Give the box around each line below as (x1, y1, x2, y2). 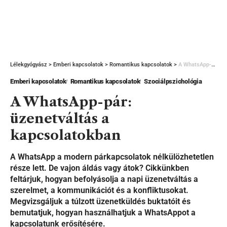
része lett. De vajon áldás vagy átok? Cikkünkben (10, 163, 189, 173)
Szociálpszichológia (144, 78, 202, 85)
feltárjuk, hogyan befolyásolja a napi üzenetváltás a (10, 174, 198, 184)
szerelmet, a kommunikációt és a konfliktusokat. (10, 185, 188, 195)
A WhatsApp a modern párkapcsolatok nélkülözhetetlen (10, 152, 214, 162)
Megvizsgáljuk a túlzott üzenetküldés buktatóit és (10, 197, 191, 206)
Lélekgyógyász (10, 61, 47, 68)
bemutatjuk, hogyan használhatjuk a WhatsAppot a (10, 208, 196, 217)
